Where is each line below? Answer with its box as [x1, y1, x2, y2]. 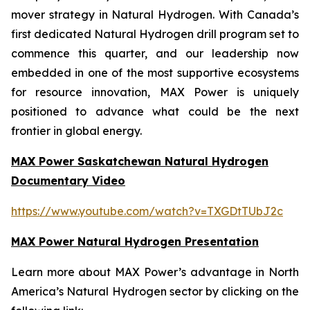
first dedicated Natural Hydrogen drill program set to [11, 27, 299, 41]
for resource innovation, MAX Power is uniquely [11, 85, 299, 99]
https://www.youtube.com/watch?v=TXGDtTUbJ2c [11, 204, 283, 218]
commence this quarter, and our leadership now [11, 46, 299, 60]
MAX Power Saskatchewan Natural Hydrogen [11, 154, 268, 168]
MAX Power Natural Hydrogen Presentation [11, 235, 259, 248]
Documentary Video [11, 174, 125, 188]
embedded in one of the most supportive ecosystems [11, 66, 299, 80]
